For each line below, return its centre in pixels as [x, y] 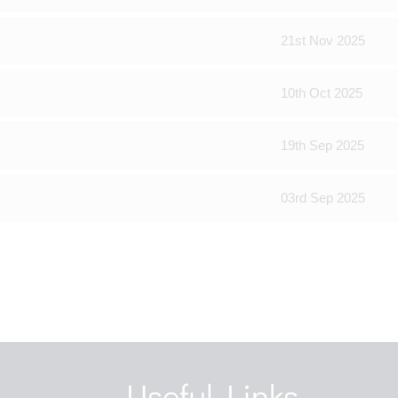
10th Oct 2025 [322, 93]
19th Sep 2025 [322, 145]
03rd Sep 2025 [323, 198]
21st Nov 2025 [323, 40]
